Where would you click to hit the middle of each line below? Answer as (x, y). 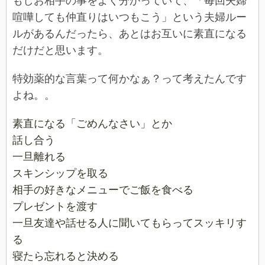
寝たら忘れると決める (66, 256)
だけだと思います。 (60, 51)
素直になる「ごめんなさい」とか (92, 124)
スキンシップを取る (60, 174)
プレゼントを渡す (55, 207)
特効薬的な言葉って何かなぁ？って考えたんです (130, 79)
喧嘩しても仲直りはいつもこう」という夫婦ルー (130, 17)
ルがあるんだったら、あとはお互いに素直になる (130, 34)
